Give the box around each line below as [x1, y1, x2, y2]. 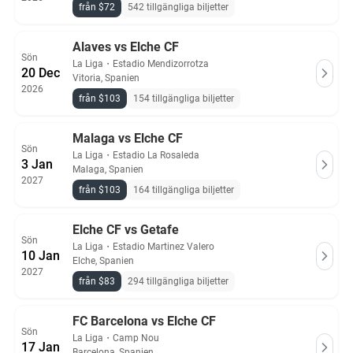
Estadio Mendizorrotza [113, 58, 209, 69]
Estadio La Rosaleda [113, 150, 199, 161]
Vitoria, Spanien [72, 72, 139, 84]
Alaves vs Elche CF [72, 39, 179, 54]
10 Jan [21, 248, 60, 263]
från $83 [79, 276, 115, 287]
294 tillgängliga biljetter [128, 276, 229, 287]
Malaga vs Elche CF [72, 131, 183, 146]
